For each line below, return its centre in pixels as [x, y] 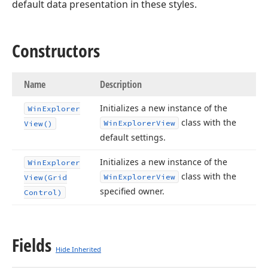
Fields [32, 245]
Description [121, 84]
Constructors [56, 51]
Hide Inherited [78, 249]
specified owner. [132, 191]
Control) [43, 192]
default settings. [133, 137]
